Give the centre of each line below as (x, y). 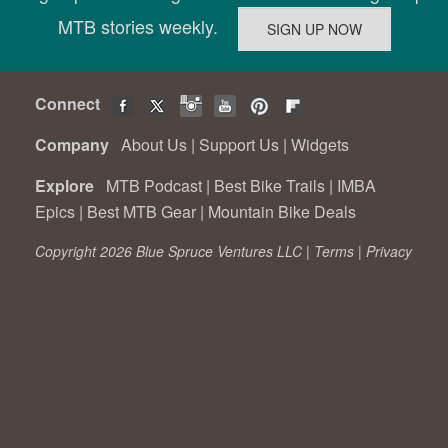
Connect (71, 104)
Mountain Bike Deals (282, 212)
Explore (68, 186)
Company (76, 145)
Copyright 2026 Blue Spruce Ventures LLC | (174, 251)
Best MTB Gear (141, 212)
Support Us (239, 145)
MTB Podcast (154, 186)
